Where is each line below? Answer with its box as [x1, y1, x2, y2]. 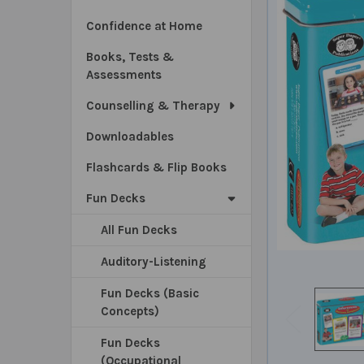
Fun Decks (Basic [101, 286, 199, 301]
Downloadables [86, 129, 174, 144]
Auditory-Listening [101, 254, 206, 269]
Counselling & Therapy [86, 98, 220, 113]
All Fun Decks [101, 223, 177, 237]
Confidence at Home [86, 19, 202, 33]
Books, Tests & [86, 50, 174, 64]
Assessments [86, 67, 162, 82]
